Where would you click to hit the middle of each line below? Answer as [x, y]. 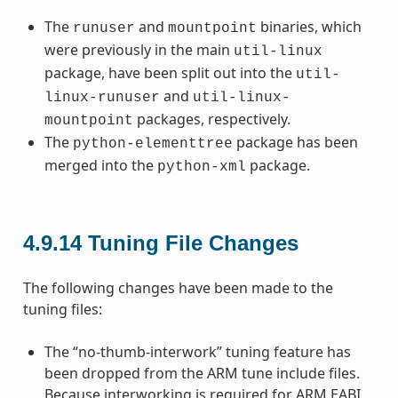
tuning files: [62, 309]
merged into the [100, 165]
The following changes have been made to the [178, 287]
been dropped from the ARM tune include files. [202, 373]
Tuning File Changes [193, 243]
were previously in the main [139, 49]
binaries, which [309, 26]
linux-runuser [102, 97]
